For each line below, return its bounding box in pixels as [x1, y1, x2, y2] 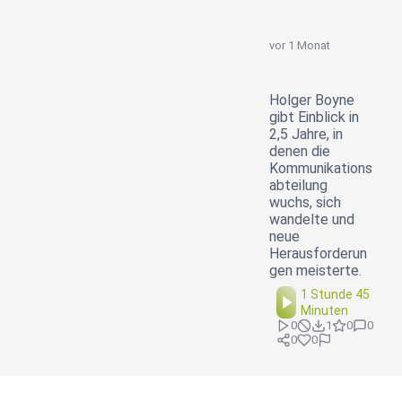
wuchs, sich [269, 194, 341, 212]
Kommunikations [269, 160, 372, 178]
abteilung [269, 177, 328, 195]
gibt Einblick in [269, 109, 359, 127]
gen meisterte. [269, 262, 362, 280]
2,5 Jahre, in [269, 126, 343, 144]
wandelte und [269, 211, 354, 229]
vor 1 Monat [269, 39, 330, 53]
